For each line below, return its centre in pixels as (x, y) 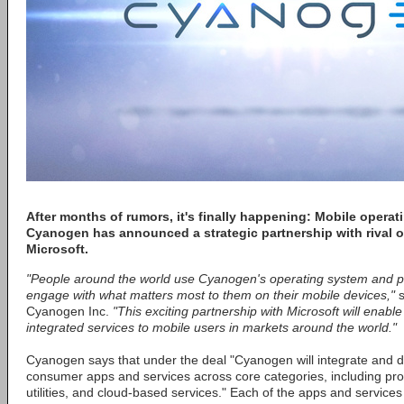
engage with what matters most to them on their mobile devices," (211, 295)
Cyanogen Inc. (69, 311)
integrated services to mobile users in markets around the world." (211, 327)
